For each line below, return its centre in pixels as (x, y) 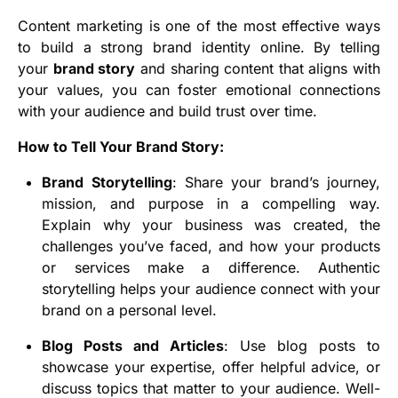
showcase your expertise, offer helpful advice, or (211, 367)
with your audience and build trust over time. (167, 111)
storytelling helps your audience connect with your (211, 289)
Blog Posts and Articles (133, 346)
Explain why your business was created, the (211, 225)
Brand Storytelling (107, 183)
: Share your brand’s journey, (276, 183)
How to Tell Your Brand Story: (121, 147)
